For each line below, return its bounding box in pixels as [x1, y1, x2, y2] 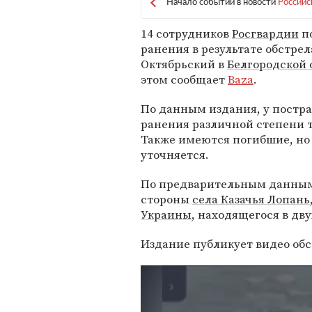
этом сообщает [141, 71, 228, 88]
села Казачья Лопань [192, 191, 310, 208]
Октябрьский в [141, 56, 227, 72]
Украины [141, 206, 192, 223]
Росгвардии [232, 25, 299, 42]
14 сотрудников [141, 25, 232, 42]
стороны [141, 191, 192, 208]
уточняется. [141, 146, 209, 163]
